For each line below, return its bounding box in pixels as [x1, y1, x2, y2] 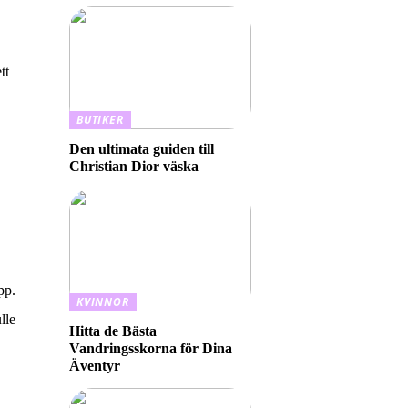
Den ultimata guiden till [69, 141, 214, 157]
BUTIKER [76, 112, 124, 127]
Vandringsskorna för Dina [69, 341, 232, 356]
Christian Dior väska [69, 158, 199, 174]
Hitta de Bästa [69, 323, 157, 339]
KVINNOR [76, 294, 129, 310]
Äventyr [69, 358, 120, 373]
